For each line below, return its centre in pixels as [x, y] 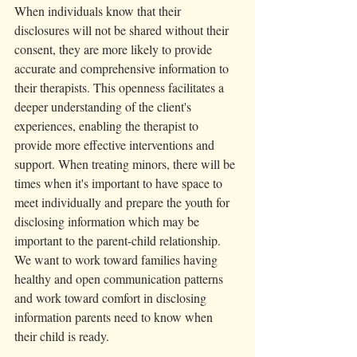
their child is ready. [63, 336]
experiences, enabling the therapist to [108, 126]
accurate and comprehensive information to [123, 69]
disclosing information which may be [108, 222]
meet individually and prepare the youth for [124, 202]
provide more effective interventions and [116, 145]
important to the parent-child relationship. [119, 241]
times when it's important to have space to [120, 183]
